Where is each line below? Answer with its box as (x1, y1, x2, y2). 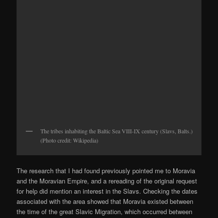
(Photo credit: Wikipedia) (40, 136, 99, 144)
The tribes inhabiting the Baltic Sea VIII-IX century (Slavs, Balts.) (40, 127, 193, 135)
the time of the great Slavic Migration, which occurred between (17, 207, 193, 217)
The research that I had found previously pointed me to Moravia (17, 166, 196, 176)
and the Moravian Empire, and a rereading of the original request (17, 176, 198, 186)
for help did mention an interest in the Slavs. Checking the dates (17, 186, 198, 196)
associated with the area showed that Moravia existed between (17, 197, 194, 206)
